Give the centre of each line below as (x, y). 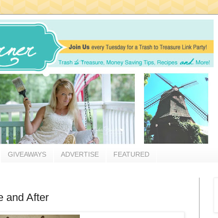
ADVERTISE (80, 154)
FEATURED (131, 154)
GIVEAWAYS (27, 154)
